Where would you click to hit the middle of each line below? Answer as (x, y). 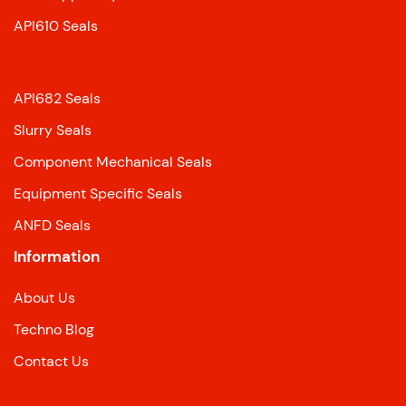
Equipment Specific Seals (98, 194)
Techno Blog (54, 330)
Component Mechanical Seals (113, 162)
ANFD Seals (52, 226)
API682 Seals (57, 99)
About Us (44, 298)
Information (57, 257)
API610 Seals (56, 26)
